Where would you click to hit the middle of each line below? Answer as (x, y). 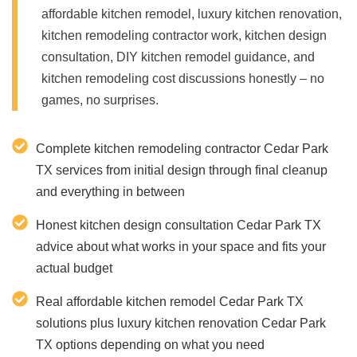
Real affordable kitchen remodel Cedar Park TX (170, 301)
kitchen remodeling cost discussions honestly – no (183, 78)
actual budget (74, 268)
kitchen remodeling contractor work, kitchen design (184, 35)
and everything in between (110, 191)
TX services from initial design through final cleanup (182, 170)
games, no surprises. (100, 100)
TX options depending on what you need (150, 344)
